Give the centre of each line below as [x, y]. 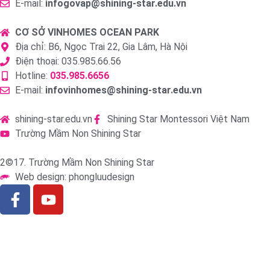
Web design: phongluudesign [75, 177]
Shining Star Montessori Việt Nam [178, 119]
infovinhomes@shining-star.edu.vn [124, 90]
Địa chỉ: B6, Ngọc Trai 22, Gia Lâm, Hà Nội [101, 47]
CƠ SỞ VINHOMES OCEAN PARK [87, 33]
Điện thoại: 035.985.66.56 [68, 61]
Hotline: [33, 76]
